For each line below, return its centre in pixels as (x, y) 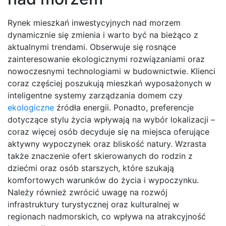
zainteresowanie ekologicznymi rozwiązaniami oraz (106, 59)
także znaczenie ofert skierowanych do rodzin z (100, 156)
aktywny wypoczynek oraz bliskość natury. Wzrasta (107, 144)
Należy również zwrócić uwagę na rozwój (88, 192)
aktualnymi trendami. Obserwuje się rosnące (92, 47)
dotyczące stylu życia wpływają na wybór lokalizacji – (111, 120)
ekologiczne (31, 108)
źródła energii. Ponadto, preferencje (124, 108)
